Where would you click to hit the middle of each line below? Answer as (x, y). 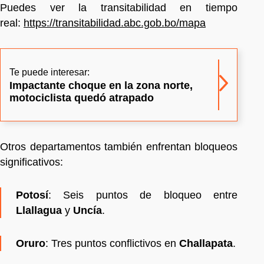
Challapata (206, 244)
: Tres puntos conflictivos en (112, 244)
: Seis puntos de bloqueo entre (143, 195)
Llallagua (39, 211)
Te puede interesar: (49, 72)
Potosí (32, 195)
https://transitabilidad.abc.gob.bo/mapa (115, 23)
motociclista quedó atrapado (82, 98)
